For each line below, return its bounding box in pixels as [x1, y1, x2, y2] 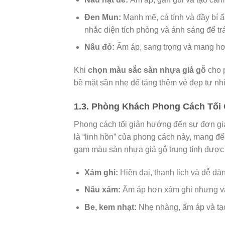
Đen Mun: [84, 13, 121, 22]
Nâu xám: [84, 185, 121, 194]
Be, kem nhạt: [84, 202, 137, 211]
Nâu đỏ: [84, 43, 115, 52]
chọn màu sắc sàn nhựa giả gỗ [88, 66, 206, 75]
